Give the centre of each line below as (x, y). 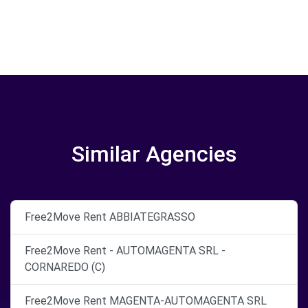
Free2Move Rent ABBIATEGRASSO (110, 217)
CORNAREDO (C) (65, 267)
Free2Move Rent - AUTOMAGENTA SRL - (125, 251)
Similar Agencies (154, 154)
